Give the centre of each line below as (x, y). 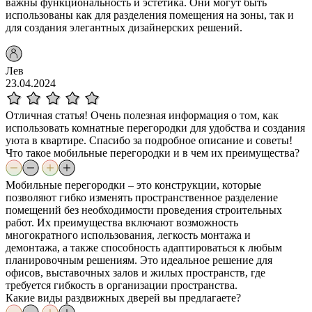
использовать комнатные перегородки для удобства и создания (155, 127)
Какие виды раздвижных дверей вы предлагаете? (123, 297)
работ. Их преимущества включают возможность (122, 222)
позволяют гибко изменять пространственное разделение (142, 197)
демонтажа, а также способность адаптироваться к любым (144, 247)
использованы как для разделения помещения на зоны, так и (150, 15)
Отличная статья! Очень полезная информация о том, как (142, 115)
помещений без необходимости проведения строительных (144, 210)
